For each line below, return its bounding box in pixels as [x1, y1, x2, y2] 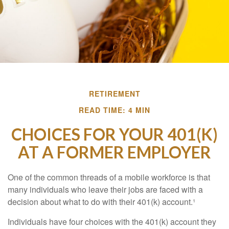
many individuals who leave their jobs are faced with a [8, 184, 203, 195]
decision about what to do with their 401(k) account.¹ [8, 196, 195, 208]
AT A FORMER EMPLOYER [18, 142, 211, 162]
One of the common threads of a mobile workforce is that [8, 171, 210, 183]
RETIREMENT [88, 88, 141, 99]
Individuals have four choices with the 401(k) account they [8, 216, 216, 227]
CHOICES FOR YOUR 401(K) [11, 124, 218, 144]
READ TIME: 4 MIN [79, 105, 150, 115]
